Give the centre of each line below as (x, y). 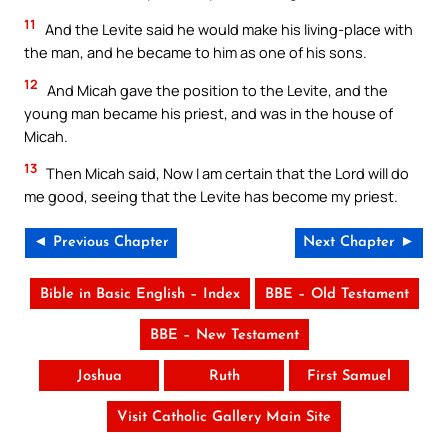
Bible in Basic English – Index (139, 294)
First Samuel (349, 376)
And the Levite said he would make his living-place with (227, 28)
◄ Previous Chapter (101, 242)
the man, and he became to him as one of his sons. (195, 51)
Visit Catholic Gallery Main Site (224, 417)
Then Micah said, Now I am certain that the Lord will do (226, 173)
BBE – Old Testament (336, 294)
